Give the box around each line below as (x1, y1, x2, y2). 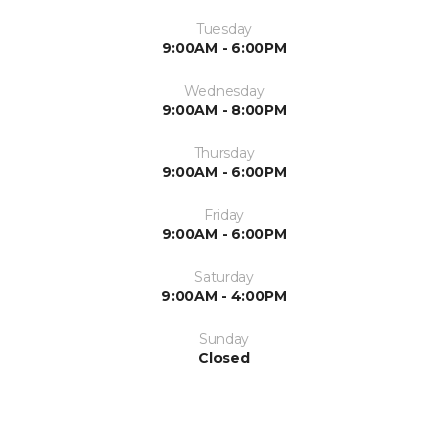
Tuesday (195, 19, 253, 38)
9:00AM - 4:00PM (161, 286, 287, 305)
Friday (203, 205, 245, 224)
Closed (198, 348, 250, 367)
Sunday (198, 329, 250, 348)
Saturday (194, 267, 254, 286)
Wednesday (183, 81, 265, 100)
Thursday (193, 143, 255, 162)
